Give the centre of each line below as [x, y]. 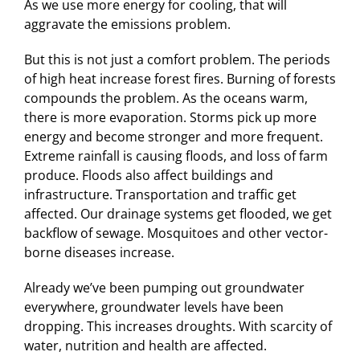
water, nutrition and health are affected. [145, 345]
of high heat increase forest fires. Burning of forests [180, 78]
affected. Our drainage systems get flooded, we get [178, 213]
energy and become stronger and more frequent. [173, 136]
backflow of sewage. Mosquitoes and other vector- [176, 233]
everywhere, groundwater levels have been [153, 307]
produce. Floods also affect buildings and [148, 175]
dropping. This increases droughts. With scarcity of [178, 326]
